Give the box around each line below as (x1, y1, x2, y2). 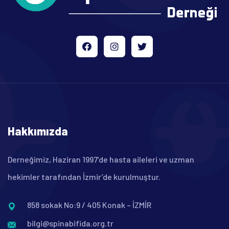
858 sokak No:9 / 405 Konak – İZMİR (27, 200, 151, 210)
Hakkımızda (8, 124, 68, 138)
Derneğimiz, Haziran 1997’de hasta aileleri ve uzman (8, 154, 194, 165)
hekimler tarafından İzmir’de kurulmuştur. (8, 172, 161, 182)
